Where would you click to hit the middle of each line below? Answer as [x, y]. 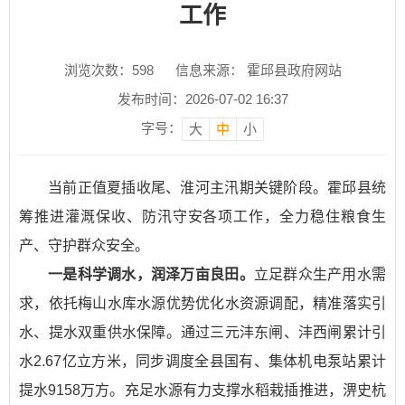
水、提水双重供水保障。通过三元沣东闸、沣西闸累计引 [202, 332]
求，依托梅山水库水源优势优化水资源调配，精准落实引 [202, 303]
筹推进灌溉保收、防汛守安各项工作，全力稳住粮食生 [202, 217]
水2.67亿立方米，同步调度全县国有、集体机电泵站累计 [202, 361]
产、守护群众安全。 [84, 245]
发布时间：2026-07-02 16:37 [202, 99]
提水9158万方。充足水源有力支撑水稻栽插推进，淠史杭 [202, 390]
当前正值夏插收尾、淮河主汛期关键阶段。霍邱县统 [217, 188]
